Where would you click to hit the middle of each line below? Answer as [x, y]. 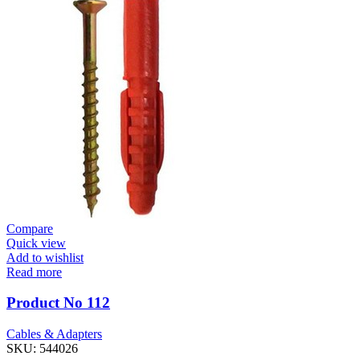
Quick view [36, 243]
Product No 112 [58, 303]
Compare [30, 228]
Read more [34, 272]
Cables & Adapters [54, 333]
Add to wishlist [45, 257]
